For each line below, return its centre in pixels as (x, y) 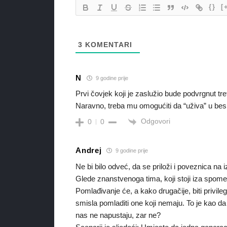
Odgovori (156, 121)
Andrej (89, 150)
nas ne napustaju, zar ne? (118, 215)
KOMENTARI (108, 45)
